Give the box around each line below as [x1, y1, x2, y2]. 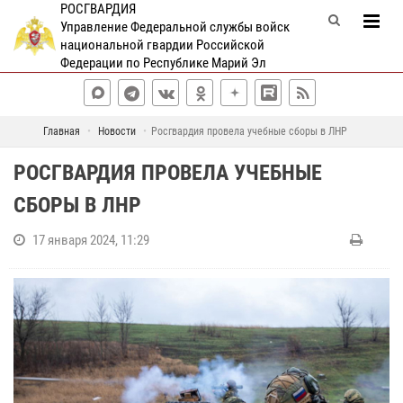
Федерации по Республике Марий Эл [59, 55, 266, 71]
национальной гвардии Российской [59, 37, 264, 53]
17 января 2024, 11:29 [32, 232, 149, 248]
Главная [42, 125, 80, 138]
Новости [97, 125, 136, 138]
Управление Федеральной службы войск [59, 19, 290, 35]
